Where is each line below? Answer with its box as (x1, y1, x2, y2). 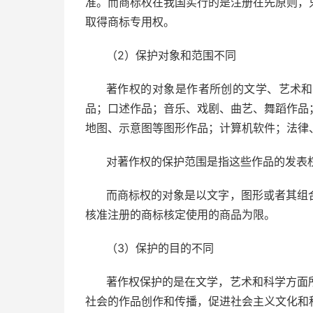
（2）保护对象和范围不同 (106, 48, 236, 62)
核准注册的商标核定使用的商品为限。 (85, 208, 275, 221)
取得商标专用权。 (85, 15, 175, 29)
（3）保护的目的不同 (106, 241, 214, 255)
